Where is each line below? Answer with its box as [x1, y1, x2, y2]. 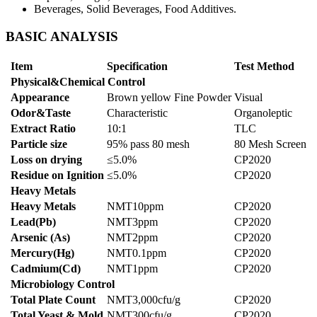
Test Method [234, 59, 294, 72]
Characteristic [107, 106, 168, 119]
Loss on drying [11, 153, 82, 166]
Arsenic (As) [11, 231, 70, 243]
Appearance [11, 91, 69, 103]
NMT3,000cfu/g [107, 293, 180, 306]
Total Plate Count [11, 293, 96, 306]
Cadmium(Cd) [11, 262, 81, 275]
